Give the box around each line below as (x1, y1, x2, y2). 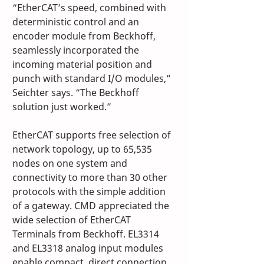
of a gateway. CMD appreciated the (12, 199, 171, 213)
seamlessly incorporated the (12, 44, 141, 57)
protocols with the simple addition (12, 185, 168, 199)
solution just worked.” (12, 100, 111, 114)
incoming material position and (12, 58, 154, 71)
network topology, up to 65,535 (12, 143, 154, 156)
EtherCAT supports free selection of (12, 128, 173, 142)
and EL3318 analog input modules (12, 242, 166, 255)
